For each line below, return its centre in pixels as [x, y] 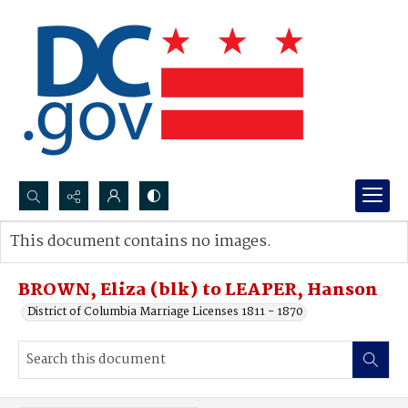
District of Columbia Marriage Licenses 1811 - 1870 [165, 312]
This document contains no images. [141, 242]
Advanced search [75, 260]
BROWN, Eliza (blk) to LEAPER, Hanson [198, 291]
